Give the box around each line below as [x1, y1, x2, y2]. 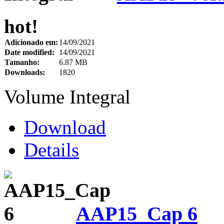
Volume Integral [4, 86, 130, 107]
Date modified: [4, 48, 54, 56]
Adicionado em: [4, 38, 58, 46]
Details [24, 139, 79, 160]
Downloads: [4, 68, 45, 76]
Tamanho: [4, 58, 39, 66]
